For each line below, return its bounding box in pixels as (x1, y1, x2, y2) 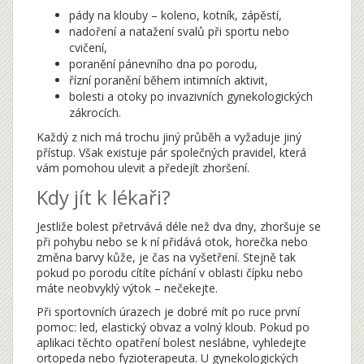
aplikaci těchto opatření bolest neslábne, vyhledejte (37, 335, 306, 350)
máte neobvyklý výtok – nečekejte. (37, 280, 218, 296)
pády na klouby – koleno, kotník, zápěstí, (69, 7, 282, 23)
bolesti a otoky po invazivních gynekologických (69, 89, 313, 104)
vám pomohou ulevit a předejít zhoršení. (37, 160, 249, 175)
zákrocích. (69, 105, 121, 120)
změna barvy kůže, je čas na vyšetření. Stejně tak (37, 249, 296, 265)
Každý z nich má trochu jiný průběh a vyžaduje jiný (37, 129, 301, 145)
